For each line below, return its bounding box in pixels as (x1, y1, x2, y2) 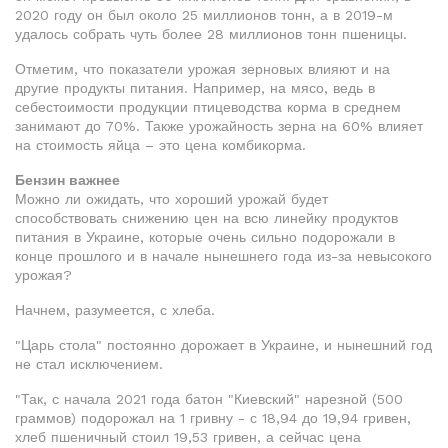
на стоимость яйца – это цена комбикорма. (15, 137, 306, 153)
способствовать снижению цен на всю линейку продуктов (15, 210, 398, 226)
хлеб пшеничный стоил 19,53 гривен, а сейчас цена (15, 429, 361, 445)
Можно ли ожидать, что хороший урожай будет (15, 191, 328, 207)
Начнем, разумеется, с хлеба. (15, 302, 215, 318)
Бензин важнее (15, 172, 120, 188)
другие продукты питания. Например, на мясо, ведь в (15, 80, 375, 96)
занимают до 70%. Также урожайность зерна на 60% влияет (15, 118, 423, 134)
